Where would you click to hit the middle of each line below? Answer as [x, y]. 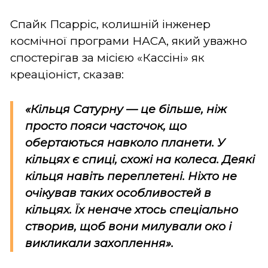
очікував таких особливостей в [118, 193]
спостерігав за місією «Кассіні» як [107, 57]
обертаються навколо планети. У [125, 142]
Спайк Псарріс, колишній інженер [110, 24]
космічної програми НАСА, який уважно [129, 41]
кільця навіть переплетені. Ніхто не [131, 176]
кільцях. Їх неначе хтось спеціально [132, 209]
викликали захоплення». [99, 243]
